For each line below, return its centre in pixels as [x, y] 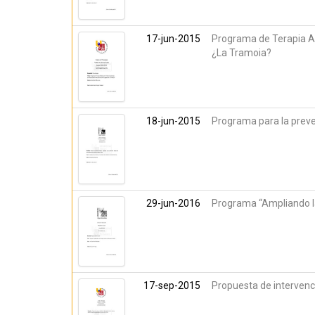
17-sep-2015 [172, 285]
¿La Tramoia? [242, 53]
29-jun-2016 [173, 203]
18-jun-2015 [173, 121]
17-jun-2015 [173, 39]
